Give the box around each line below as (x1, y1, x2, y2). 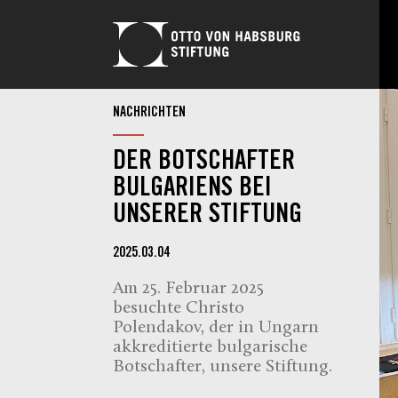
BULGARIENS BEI (113, 173, 272, 205)
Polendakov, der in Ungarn (113, 319, 319, 337)
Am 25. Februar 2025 (113, 280, 264, 298)
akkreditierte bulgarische (113, 338, 307, 356)
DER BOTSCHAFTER (113, 147, 295, 179)
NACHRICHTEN (113, 105, 186, 122)
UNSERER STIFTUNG (113, 200, 302, 232)
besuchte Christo (113, 299, 244, 317)
